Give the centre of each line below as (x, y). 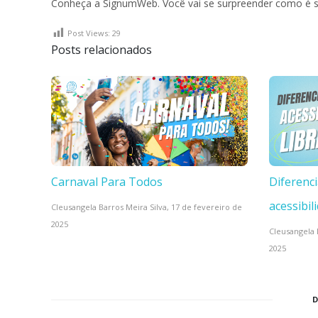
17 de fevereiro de (207, 207)
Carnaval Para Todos (107, 182)
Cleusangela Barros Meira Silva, (111, 207)
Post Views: (89, 33)
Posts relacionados (102, 49)
